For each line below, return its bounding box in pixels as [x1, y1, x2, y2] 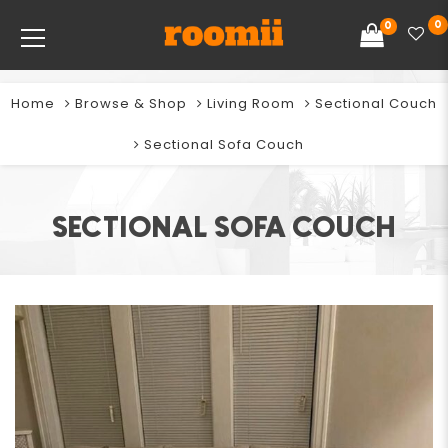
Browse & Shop [75, 94, 187, 113]
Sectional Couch [315, 94, 437, 113]
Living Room [207, 94, 295, 113]
